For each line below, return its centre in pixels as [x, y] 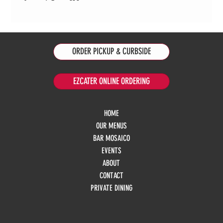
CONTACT [111, 176]
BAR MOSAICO [111, 138]
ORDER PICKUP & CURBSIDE [111, 52]
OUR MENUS [111, 126]
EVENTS [111, 151]
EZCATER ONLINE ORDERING [111, 81]
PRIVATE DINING [111, 188]
